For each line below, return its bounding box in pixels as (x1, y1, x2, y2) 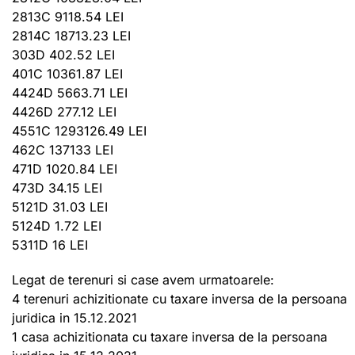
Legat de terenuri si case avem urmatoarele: (12, 271, 274, 288)
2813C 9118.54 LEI (12, 8, 124, 25)
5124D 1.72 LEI (12, 217, 101, 234)
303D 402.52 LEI (12, 46, 115, 63)
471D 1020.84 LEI (12, 160, 117, 177)
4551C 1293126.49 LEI (12, 122, 147, 139)
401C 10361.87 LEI (12, 65, 123, 82)
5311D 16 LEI (12, 236, 88, 253)
